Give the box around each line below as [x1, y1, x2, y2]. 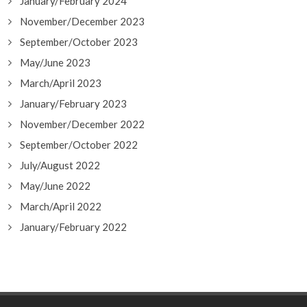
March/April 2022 [20, 200, 101, 212]
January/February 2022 [20, 221, 127, 233]
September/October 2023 [20, 36, 138, 48]
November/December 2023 [20, 15, 145, 27]
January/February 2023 [20, 97, 127, 110]
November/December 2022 [20, 118, 145, 130]
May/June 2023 [20, 56, 90, 69]
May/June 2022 [20, 180, 90, 192]
